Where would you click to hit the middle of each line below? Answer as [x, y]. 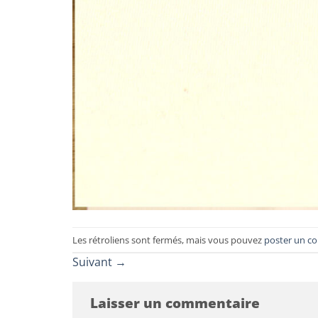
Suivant [94, 262]
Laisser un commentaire [177, 303]
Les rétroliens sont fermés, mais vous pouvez [168, 240]
